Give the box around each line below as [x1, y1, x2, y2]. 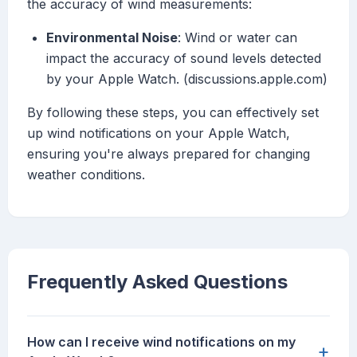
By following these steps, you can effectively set [27, 104, 319, 121]
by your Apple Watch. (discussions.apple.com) [46, 71, 328, 88]
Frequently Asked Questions [27, 270, 288, 294]
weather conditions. [27, 167, 145, 183]
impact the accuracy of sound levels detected [46, 50, 321, 67]
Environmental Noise [46, 29, 178, 46]
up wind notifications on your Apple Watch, [27, 125, 290, 142]
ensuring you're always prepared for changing [27, 146, 310, 163]
